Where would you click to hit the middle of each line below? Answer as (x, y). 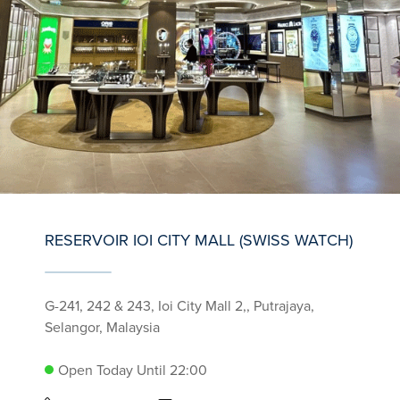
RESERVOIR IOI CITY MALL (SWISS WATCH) (199, 240)
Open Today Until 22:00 (133, 370)
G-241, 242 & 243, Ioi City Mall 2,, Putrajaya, (179, 305)
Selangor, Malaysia (102, 327)
